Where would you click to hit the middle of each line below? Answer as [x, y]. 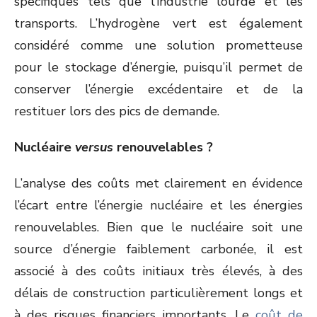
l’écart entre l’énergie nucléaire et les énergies [158, 205]
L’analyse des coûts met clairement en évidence [158, 183]
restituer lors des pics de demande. [117, 111]
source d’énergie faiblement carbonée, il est [158, 249]
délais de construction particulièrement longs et [158, 293]
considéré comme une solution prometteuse [158, 45]
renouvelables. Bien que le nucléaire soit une [158, 227]
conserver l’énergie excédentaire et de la [158, 89]
